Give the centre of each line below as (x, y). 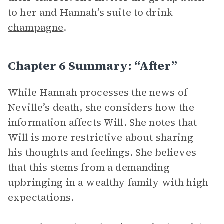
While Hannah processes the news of (98, 92)
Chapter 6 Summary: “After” (93, 66)
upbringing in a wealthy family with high (108, 182)
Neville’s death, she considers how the (101, 107)
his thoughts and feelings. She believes (102, 152)
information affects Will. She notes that (102, 122)
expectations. (41, 197)
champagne (36, 27)
